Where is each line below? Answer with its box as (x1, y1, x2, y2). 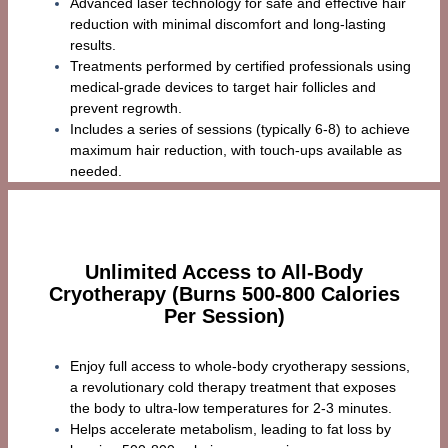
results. (69, 36, 116, 53)
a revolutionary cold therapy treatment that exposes (69, 379, 396, 396)
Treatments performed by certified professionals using (69, 57, 411, 74)
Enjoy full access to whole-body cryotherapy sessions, (69, 358, 410, 375)
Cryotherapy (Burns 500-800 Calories (48, 283, 400, 306)
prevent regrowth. (69, 99, 182, 116)
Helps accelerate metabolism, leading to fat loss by (69, 421, 391, 438)
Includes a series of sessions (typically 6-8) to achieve (69, 120, 410, 137)
